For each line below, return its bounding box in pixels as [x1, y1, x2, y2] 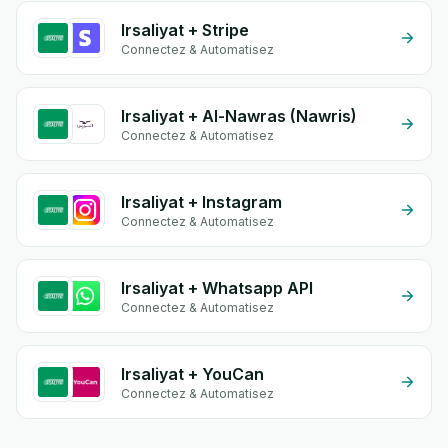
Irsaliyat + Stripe [121, 20, 249, 40]
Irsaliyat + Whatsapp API [121, 278, 313, 298]
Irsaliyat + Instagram [121, 192, 282, 212]
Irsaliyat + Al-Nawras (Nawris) [121, 106, 357, 126]
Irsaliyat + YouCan [121, 364, 264, 384]
